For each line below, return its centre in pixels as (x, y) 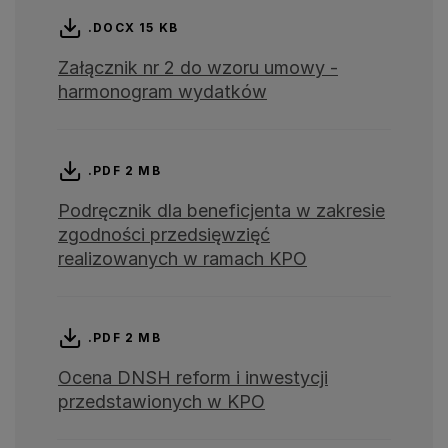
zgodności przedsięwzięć (164, 235)
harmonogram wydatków (162, 92)
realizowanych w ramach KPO (182, 259)
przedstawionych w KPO (161, 402)
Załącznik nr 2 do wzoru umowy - (198, 68)
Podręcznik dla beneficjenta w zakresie (221, 211)
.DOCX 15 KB (133, 28)
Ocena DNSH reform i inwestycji (193, 378)
